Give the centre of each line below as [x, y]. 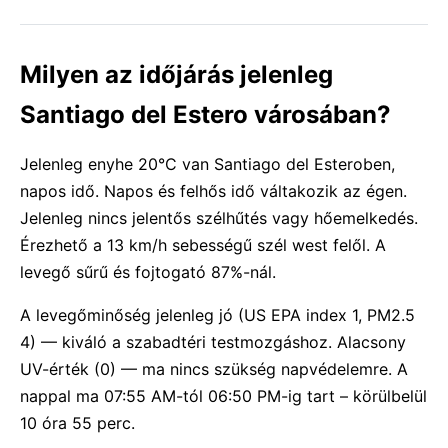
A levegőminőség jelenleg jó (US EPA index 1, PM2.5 [217, 315]
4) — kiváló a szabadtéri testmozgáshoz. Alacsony [213, 342]
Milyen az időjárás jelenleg [176, 74]
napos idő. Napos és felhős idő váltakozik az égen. [213, 191]
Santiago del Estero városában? [205, 114]
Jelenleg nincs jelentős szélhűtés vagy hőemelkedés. [219, 218]
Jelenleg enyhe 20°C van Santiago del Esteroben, [207, 164]
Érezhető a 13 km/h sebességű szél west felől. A [203, 245]
